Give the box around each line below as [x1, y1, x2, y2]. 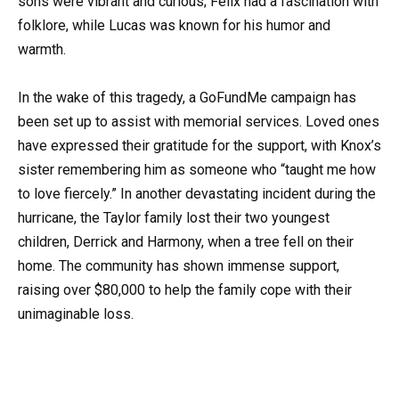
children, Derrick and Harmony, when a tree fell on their [18, 233, 354, 251]
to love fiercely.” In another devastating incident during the [18, 185, 376, 203]
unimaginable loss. [18, 305, 134, 323]
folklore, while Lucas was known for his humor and [18, 17, 330, 35]
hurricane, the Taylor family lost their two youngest [18, 209, 330, 227]
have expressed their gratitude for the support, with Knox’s [18, 137, 381, 155]
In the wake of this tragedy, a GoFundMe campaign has [18, 89, 356, 107]
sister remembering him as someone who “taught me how [18, 161, 376, 179]
